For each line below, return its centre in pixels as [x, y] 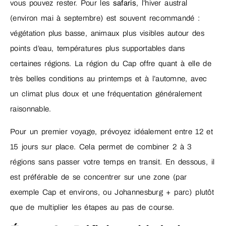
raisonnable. [31, 109]
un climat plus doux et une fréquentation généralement [106, 94]
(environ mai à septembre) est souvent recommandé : [105, 18]
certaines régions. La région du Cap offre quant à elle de [111, 64]
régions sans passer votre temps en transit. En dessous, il [112, 162]
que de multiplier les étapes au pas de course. [92, 207]
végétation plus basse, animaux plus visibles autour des [107, 34]
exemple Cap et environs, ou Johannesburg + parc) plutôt [112, 192]
